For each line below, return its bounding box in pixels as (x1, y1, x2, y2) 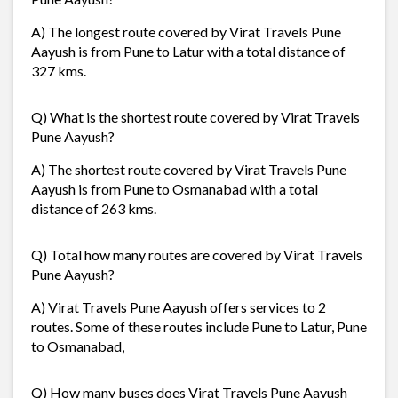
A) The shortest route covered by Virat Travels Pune (31, 160, 346, 178)
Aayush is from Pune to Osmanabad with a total (31, 179, 318, 197)
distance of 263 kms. (31, 199, 156, 217)
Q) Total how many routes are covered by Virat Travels (31, 245, 362, 263)
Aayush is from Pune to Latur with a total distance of (31, 42, 346, 60)
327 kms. (31, 61, 86, 79)
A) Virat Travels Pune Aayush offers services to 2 (31, 298, 326, 315)
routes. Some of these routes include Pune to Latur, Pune (31, 317, 367, 335)
